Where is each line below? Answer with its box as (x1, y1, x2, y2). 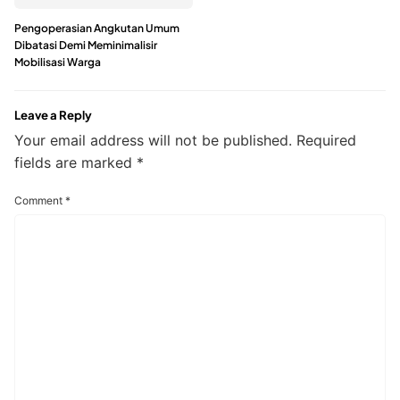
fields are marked (14, 154, 137, 172)
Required (296, 131, 356, 150)
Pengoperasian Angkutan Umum (14, 21, 179, 35)
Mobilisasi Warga (14, 54, 101, 69)
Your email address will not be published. (14, 131, 292, 150)
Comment (14, 194, 65, 208)
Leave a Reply (14, 106, 92, 122)
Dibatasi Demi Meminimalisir (14, 37, 157, 52)
